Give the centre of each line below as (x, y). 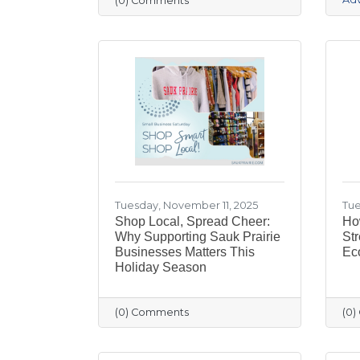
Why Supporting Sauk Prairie (198, 236)
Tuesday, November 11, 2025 (186, 205)
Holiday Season (161, 267)
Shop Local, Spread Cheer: (192, 221)
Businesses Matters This (185, 252)
